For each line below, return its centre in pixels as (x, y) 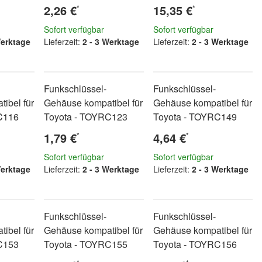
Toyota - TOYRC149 (195, 117)
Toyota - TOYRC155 (86, 244)
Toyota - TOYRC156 (195, 244)
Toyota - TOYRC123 (86, 117)
